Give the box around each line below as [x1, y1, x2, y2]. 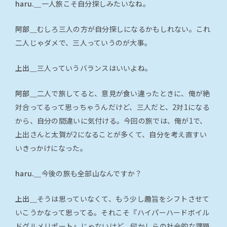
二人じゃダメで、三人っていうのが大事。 [15, 37, 152, 48]
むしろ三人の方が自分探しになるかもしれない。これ [36, 23, 211, 34]
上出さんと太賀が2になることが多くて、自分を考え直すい [15, 129, 207, 139]
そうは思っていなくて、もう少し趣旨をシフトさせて [36, 193, 210, 204]
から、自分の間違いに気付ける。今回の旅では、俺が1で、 [15, 115, 207, 126]
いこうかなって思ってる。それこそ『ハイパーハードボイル [15, 207, 210, 217]
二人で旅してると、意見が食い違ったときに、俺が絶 [36, 88, 210, 98]
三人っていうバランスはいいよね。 [36, 62, 153, 73]
